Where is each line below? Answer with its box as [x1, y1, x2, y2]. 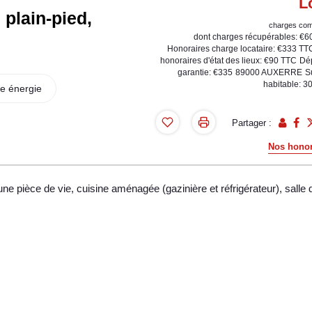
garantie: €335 [178, 68, 233, 77]
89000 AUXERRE [235, 68, 303, 77]
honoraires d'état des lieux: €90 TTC [160, 56, 297, 65]
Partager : [232, 118, 272, 129]
